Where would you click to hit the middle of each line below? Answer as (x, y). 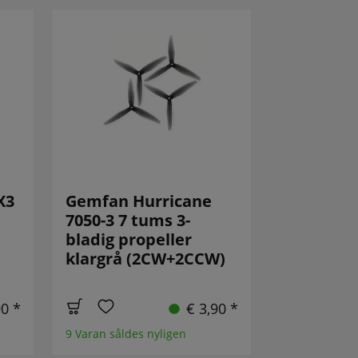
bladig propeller (129, 240)
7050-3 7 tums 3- (128, 221)
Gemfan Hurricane (139, 201)
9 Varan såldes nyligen (126, 334)
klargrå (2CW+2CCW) (146, 259)
